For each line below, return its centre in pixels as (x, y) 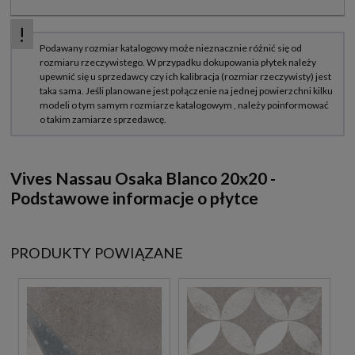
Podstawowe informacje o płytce (134, 197)
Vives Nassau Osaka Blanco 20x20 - (143, 177)
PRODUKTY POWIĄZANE (97, 252)
